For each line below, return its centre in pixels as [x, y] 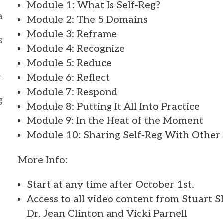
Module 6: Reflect [68, 77]
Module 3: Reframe [72, 34]
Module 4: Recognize [76, 49]
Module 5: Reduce [69, 63]
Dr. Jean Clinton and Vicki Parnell [107, 213]
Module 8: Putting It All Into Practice [113, 106]
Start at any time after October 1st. [111, 184]
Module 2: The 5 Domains [87, 20]
